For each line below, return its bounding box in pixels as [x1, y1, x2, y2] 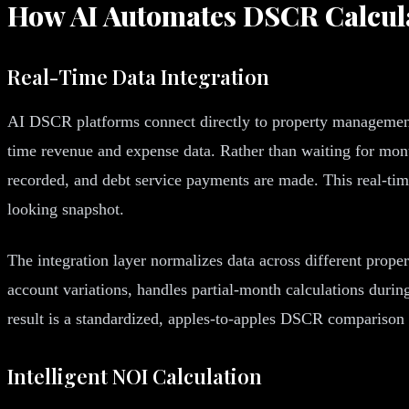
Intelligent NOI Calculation [7, 362, 262, 390]
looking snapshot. [7, 199, 124, 218]
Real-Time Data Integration [7, 62, 269, 90]
